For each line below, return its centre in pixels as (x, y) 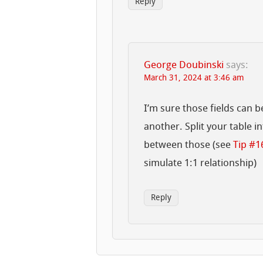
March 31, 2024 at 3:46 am (194, 78)
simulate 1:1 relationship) (200, 163)
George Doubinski (184, 65)
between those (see (189, 145)
